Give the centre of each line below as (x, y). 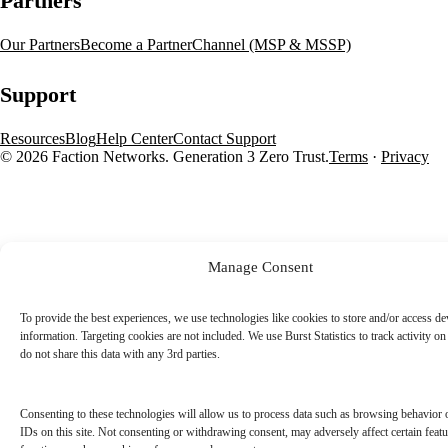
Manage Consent (260, 266)
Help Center (134, 139)
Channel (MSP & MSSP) (271, 45)
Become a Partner (136, 45)
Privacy (405, 157)
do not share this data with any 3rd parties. (121, 354)
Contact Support (224, 139)
